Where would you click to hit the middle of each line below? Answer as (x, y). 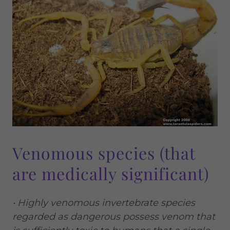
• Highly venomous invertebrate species (104, 203)
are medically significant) (111, 173)
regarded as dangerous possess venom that (114, 217)
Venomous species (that (104, 153)
